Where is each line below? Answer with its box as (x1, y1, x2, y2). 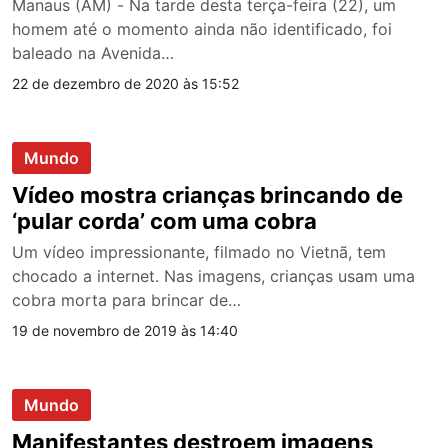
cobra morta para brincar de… (12, 289, 241, 310)
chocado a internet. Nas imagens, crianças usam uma (12, 265, 415, 286)
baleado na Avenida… (12, 42, 174, 63)
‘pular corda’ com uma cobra (12, 207, 317, 234)
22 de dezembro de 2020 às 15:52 (12, 74, 239, 92)
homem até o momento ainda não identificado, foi (12, 18, 392, 39)
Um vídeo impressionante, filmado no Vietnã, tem (12, 241, 386, 262)
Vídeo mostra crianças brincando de (12, 181, 403, 208)
